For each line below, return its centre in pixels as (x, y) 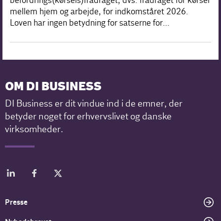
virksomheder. (34, 129)
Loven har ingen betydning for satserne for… (90, 23)
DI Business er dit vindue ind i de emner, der (94, 103)
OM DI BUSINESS (54, 87)
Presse (17, 202)
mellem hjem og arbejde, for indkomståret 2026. (99, 11)
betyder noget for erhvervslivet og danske (89, 116)
